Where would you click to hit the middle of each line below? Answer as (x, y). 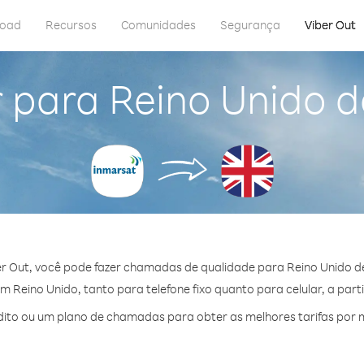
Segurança (250, 25)
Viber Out (330, 25)
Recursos (71, 25)
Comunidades (158, 25)
